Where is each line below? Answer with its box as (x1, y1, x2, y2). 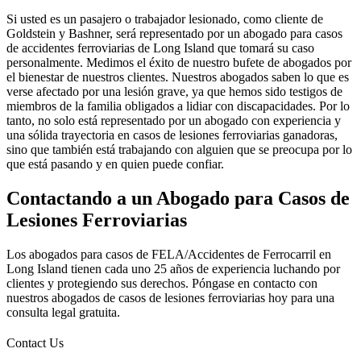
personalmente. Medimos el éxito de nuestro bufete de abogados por (6, 56, 351, 70)
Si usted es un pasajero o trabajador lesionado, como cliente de (6, 12, 323, 27)
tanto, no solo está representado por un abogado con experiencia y (6, 114, 341, 128)
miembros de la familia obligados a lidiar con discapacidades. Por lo (6, 99, 350, 114)
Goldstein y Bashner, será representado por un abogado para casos (6, 27, 342, 41)
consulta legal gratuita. (6, 305, 120, 320)
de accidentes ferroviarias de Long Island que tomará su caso (6, 41, 314, 56)
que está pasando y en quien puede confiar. (6, 157, 224, 172)
